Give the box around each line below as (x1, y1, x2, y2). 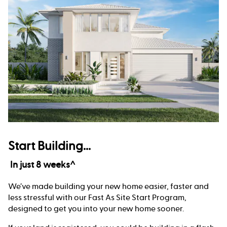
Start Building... (8, 139, 91, 154)
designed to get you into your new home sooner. (8, 204, 184, 213)
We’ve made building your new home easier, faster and (8, 181, 209, 191)
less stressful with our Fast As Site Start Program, (8, 193, 186, 202)
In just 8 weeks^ (8, 159, 75, 170)
